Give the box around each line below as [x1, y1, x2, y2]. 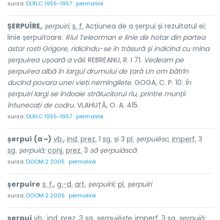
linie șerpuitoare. [7, 32, 65, 42]
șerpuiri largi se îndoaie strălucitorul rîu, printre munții [7, 89, 185, 99]
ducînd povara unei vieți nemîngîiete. [7, 78, 133, 87]
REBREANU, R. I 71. [86, 55, 144, 65]
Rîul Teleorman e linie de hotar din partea [65, 32, 205, 42]
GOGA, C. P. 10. [133, 78, 185, 87]
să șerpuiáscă [90, 145, 137, 155]
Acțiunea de [83, 21, 129, 31]
